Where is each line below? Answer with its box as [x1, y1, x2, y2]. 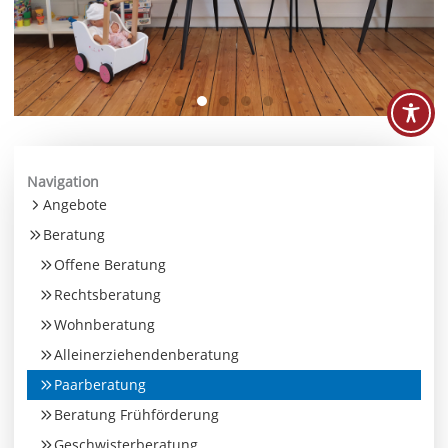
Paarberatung [53, 374, 146, 394]
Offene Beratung [53, 254, 166, 274]
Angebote [43, 194, 108, 214]
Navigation [27, 171, 100, 191]
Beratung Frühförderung [53, 404, 219, 424]
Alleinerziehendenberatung [53, 344, 239, 364]
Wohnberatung [53, 314, 155, 334]
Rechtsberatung [53, 284, 161, 304]
